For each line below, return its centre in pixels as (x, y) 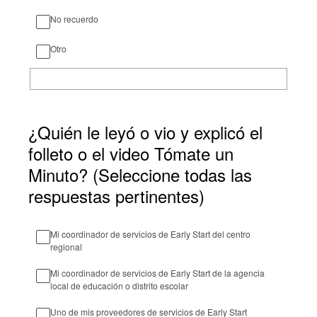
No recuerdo (74, 19)
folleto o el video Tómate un (131, 153)
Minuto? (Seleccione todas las (140, 174)
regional (66, 247)
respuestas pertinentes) (116, 196)
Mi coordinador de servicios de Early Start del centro (150, 234)
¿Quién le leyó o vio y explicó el (145, 132)
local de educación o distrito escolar (119, 286)
